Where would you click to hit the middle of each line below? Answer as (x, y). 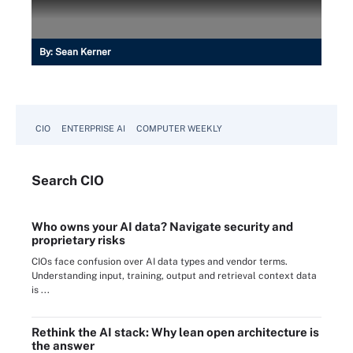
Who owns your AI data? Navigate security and (162, 227)
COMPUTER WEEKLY (179, 128)
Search (56, 180)
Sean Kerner (83, 52)
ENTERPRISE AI (93, 128)
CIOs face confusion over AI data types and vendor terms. (160, 262)
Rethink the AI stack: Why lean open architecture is (175, 332)
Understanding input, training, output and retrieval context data (174, 276)
